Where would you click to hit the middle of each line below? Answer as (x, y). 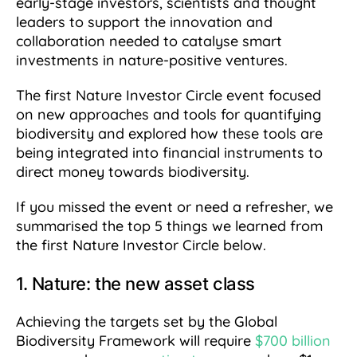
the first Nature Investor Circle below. (143, 245)
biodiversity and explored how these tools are (169, 134)
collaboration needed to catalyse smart (149, 41)
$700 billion (293, 341)
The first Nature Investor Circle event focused (169, 96)
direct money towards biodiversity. (135, 172)
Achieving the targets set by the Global (147, 322)
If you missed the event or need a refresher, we (175, 207)
